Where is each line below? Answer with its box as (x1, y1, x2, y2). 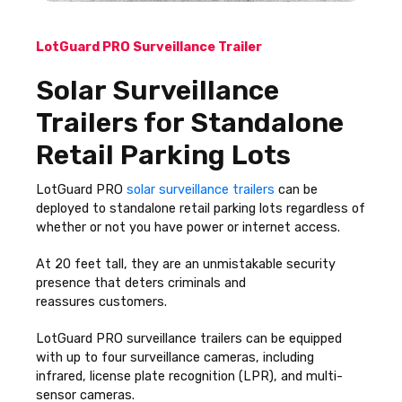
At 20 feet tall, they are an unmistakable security (36, 257, 336, 272)
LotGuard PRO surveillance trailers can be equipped (36, 331, 342, 346)
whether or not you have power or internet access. (36, 220, 340, 235)
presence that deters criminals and (36, 275, 246, 291)
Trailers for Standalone (36, 107, 344, 139)
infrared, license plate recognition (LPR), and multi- (36, 369, 343, 384)
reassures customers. (36, 294, 170, 310)
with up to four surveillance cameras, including (36, 350, 314, 365)
